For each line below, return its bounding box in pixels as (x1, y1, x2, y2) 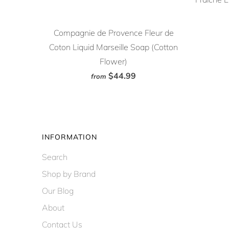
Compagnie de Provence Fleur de (53, 27, 174, 38)
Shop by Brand (42, 168, 96, 179)
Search (42, 151, 67, 162)
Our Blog (42, 185, 74, 196)
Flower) (100, 56, 127, 66)
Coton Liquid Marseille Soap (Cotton (49, 41, 178, 52)
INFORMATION (42, 132, 97, 142)
